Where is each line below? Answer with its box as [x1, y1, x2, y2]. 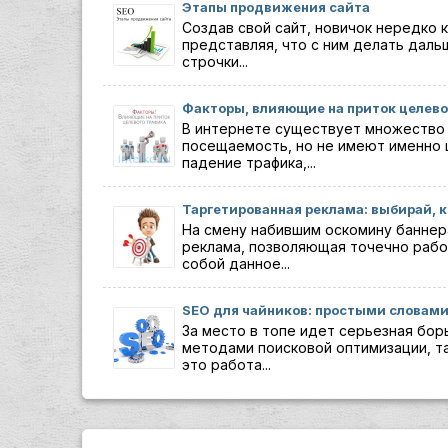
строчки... [182, 53, 248, 70]
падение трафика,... [182, 154, 316, 171]
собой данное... [182, 255, 290, 272]
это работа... [182, 356, 271, 373]
